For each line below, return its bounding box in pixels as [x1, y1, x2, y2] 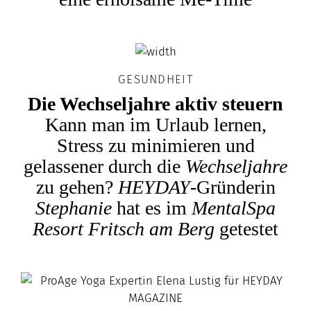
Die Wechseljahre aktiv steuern [28, 93, 283, 115]
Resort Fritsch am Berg [33, 218, 215, 240]
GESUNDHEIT [118, 72, 193, 87]
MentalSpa [192, 197, 276, 219]
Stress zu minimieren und [56, 135, 255, 157]
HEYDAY [117, 176, 190, 199]
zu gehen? [35, 176, 118, 199]
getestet [215, 218, 278, 240]
